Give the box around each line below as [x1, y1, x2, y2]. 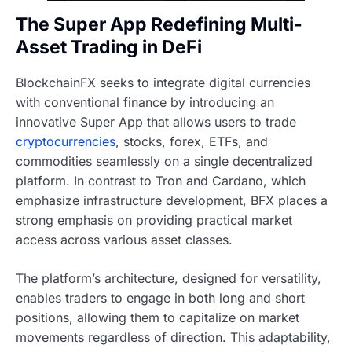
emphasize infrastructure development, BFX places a [16, 192, 328, 209]
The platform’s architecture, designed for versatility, [16, 270, 321, 287]
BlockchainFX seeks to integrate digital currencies [16, 75, 310, 91]
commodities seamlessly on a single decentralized [16, 153, 313, 170]
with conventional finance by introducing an [16, 94, 274, 111]
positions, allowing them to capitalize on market [16, 310, 299, 326]
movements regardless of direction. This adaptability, [16, 329, 331, 346]
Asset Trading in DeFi [16, 36, 202, 59]
